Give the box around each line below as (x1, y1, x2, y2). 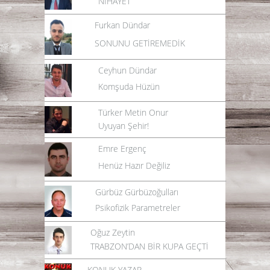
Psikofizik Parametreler (95, 201, 180, 213)
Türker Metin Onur (98, 106, 168, 118)
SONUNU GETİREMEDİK (95, 37, 185, 49)
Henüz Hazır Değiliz (98, 159, 170, 171)
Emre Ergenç (98, 142, 146, 154)
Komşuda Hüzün (98, 80, 160, 92)
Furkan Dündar (95, 19, 150, 31)
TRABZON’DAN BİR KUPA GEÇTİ (90, 240, 209, 252)
